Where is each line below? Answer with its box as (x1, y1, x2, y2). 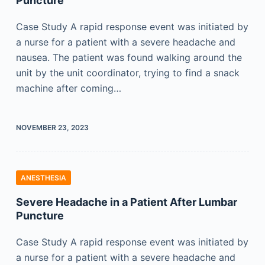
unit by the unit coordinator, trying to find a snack (15, 67, 240, 79)
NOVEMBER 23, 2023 (15, 123, 89, 132)
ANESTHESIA (20, 173, 66, 182)
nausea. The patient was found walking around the (15, 51, 242, 63)
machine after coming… (15, 82, 121, 94)
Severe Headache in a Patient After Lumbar (15, 196, 237, 208)
